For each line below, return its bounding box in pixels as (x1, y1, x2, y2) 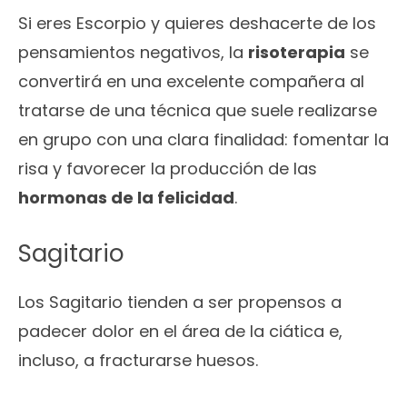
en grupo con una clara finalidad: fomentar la (18, 128, 389, 152)
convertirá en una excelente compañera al (18, 70, 364, 94)
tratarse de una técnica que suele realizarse (18, 99, 377, 123)
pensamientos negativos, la (18, 41, 248, 65)
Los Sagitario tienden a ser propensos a (18, 291, 342, 314)
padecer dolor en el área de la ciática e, (18, 320, 342, 343)
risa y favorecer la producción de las (18, 157, 317, 181)
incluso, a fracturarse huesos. (18, 349, 258, 372)
